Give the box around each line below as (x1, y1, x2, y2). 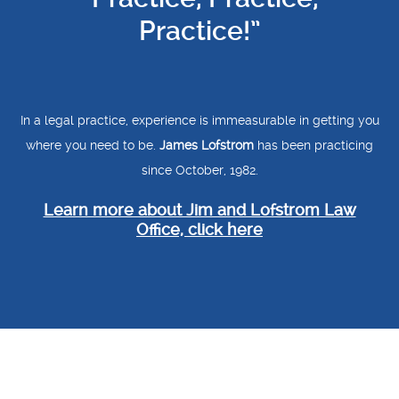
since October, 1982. (141, 163, 258, 177)
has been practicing (254, 138, 373, 152)
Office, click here (136, 220, 263, 239)
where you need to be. (26, 138, 159, 152)
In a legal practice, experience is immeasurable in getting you (20, 113, 379, 127)
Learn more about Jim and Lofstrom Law (43, 200, 356, 219)
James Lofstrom (159, 138, 254, 152)
